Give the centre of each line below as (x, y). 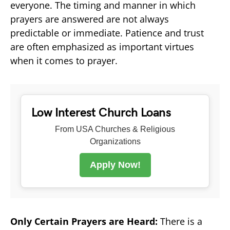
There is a (181, 221)
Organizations (115, 141)
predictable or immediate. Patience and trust (107, 33)
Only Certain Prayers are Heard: (85, 221)
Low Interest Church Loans (101, 112)
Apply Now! (115, 165)
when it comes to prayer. (64, 60)
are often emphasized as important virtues (102, 46)
